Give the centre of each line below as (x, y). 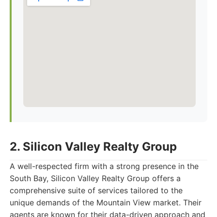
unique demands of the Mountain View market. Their (106, 202)
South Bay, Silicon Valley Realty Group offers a (95, 178)
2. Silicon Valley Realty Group (93, 147)
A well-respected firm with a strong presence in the (104, 166)
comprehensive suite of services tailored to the (96, 190)
